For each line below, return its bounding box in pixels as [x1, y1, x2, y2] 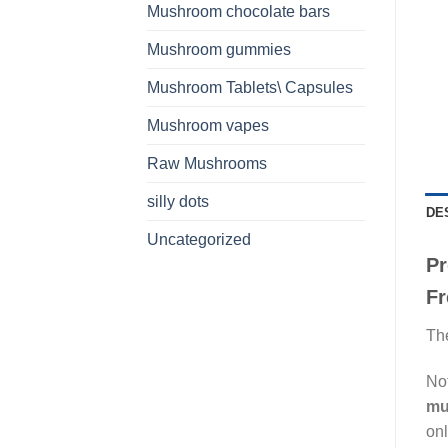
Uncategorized [147, 230, 251, 248]
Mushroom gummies [147, 40, 291, 58]
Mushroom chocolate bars [147, 2, 330, 20]
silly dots [147, 192, 209, 210]
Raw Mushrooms [147, 154, 267, 172]
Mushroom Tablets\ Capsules [147, 78, 353, 96]
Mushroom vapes [147, 116, 269, 134]
